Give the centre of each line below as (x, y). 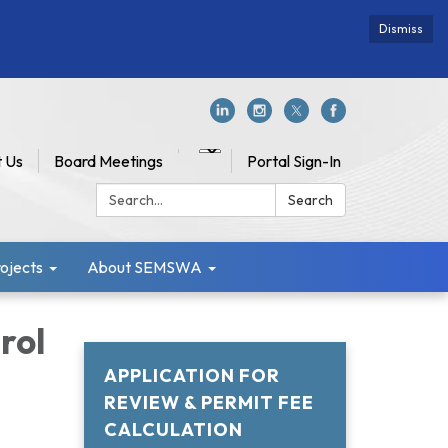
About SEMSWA (144, 267)
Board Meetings (108, 161)
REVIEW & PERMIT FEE (208, 402)
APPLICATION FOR (191, 375)
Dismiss (401, 28)
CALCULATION (173, 429)
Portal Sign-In (294, 161)
